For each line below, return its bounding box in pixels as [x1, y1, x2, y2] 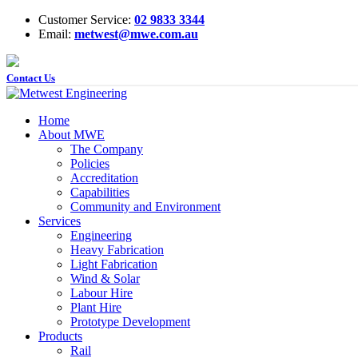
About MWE [38, 128, 105, 141]
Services [38, 214, 81, 228]
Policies [70, 157, 109, 170]
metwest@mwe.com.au [74, 27, 198, 41]
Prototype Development [70, 315, 190, 328]
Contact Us [6, 73, 55, 84]
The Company [70, 142, 143, 156]
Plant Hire [70, 300, 121, 314]
